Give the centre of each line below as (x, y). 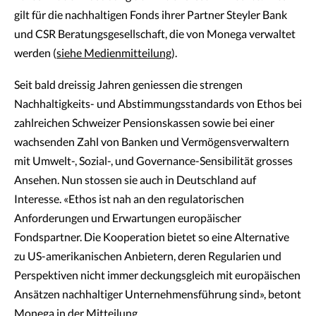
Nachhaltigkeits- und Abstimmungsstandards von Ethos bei (158, 104)
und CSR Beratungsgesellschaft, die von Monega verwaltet (155, 35)
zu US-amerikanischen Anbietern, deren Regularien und (148, 257)
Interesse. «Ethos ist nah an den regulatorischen (129, 200)
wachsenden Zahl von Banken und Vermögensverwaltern (152, 142)
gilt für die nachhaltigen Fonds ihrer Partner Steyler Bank (151, 16)
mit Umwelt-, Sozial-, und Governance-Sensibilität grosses (153, 162)
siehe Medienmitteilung (114, 54)
